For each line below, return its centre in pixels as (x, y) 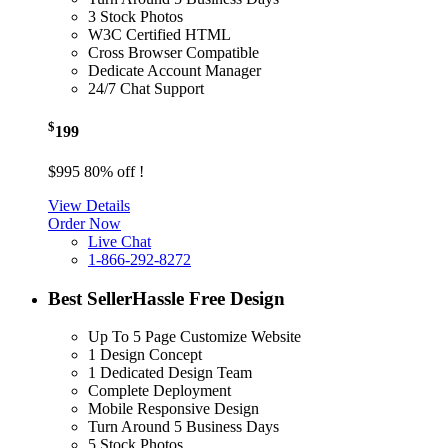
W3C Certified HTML (159, 34)
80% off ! (112, 171)
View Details (89, 205)
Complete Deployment (159, 391)
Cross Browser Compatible (173, 52)
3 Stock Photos (135, 16)
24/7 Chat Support (146, 88)
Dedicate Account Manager (174, 70)
